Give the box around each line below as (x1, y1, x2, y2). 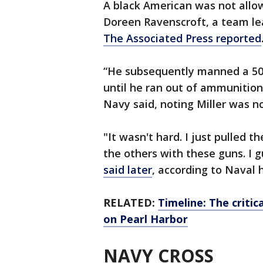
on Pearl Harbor (103, 212, 188, 227)
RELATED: (103, 195, 158, 210)
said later (103, 163, 152, 177)
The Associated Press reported (103, 31, 261, 46)
